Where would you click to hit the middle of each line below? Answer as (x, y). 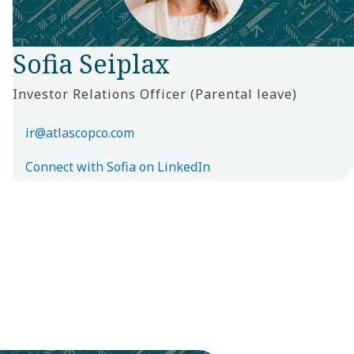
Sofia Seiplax (91, 63)
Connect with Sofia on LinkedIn (118, 166)
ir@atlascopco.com (80, 132)
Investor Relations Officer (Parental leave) (155, 94)
